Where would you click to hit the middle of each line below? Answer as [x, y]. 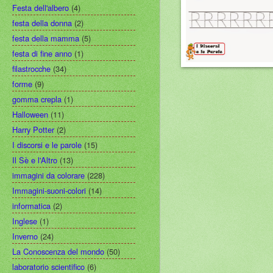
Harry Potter [33, 129]
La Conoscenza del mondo [58, 251]
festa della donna [42, 23]
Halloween [30, 114]
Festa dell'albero [41, 7]
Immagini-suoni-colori [49, 190]
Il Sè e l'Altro [35, 160]
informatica [31, 205]
